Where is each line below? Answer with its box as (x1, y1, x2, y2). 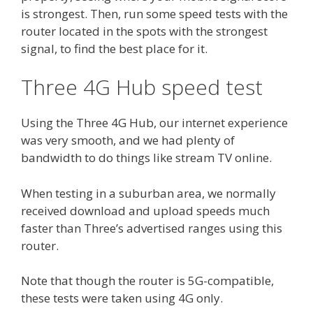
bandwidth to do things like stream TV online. (21, 150, 272, 166)
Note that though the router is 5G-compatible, (21, 272, 274, 289)
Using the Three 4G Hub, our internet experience (21, 115, 288, 131)
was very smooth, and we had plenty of (21, 132, 235, 149)
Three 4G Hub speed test (21, 73, 263, 102)
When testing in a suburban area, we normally (21, 184, 276, 201)
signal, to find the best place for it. (21, 40, 208, 57)
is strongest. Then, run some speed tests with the (21, 5, 288, 22)
